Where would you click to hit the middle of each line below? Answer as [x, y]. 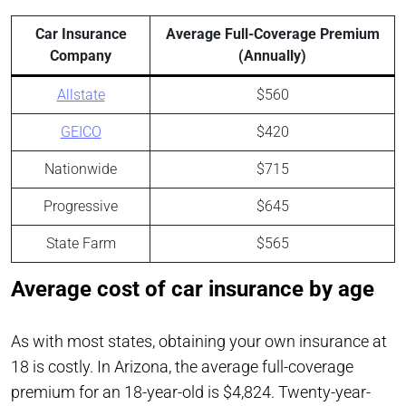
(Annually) [272, 56]
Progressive [81, 207]
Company [81, 56]
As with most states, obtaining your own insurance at [199, 342]
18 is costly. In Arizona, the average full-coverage [182, 367]
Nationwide [81, 169]
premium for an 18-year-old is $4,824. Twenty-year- [191, 392]
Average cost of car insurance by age [193, 290]
